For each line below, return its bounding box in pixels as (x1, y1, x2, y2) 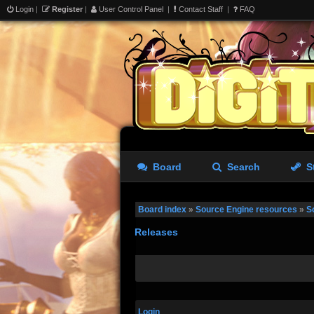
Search (221, 161, 260, 172)
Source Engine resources (196, 205, 297, 214)
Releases (135, 226, 178, 238)
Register (50, 5, 83, 13)
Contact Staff (177, 5, 223, 13)
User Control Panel (97, 5, 163, 13)
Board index (138, 205, 186, 214)
